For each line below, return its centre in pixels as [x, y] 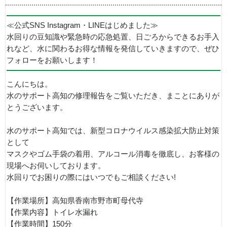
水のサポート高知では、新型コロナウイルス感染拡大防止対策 [113, 131]
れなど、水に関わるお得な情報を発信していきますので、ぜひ [113, 49]
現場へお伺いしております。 [56, 166]
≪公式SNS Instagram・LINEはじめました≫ [82, 26]
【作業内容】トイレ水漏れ [52, 213]
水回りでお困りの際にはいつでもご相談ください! [91, 178]
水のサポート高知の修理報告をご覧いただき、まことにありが [113, 96]
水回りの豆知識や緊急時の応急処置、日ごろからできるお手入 [113, 37]
